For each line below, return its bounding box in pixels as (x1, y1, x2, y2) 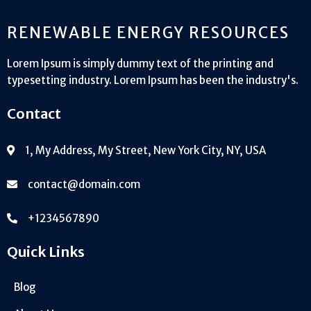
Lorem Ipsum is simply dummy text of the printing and (7, 57, 274, 71)
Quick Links (7, 243, 85, 261)
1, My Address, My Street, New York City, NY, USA (25, 144, 266, 158)
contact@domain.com (28, 178, 140, 192)
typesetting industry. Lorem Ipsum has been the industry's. (7, 74, 299, 87)
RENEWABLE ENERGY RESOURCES (7, 23, 289, 43)
